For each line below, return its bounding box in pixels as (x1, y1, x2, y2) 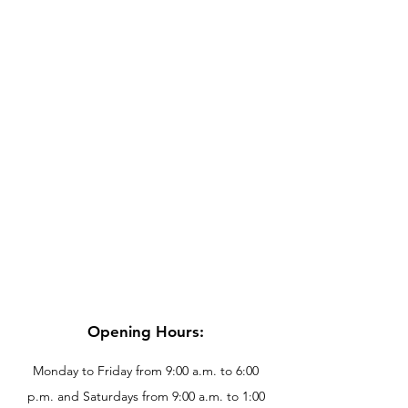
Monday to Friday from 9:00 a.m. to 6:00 (33, 362, 259, 379)
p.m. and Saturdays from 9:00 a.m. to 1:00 (26, 387, 265, 404)
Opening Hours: (87, 321, 204, 341)
